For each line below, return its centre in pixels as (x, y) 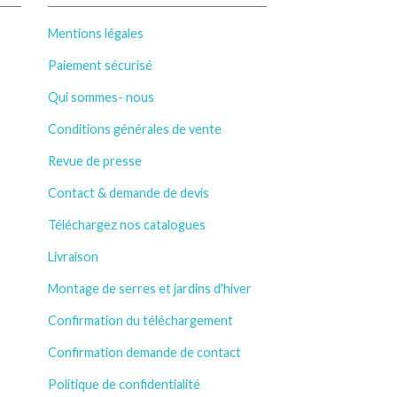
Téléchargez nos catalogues (126, 225)
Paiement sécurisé (100, 66)
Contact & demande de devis (128, 193)
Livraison (73, 257)
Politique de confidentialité (124, 385)
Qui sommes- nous (101, 97)
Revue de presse (94, 161)
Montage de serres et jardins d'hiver (149, 289)
